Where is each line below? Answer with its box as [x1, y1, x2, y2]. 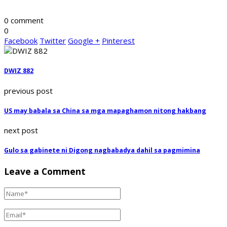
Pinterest [102, 35, 135, 46]
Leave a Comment [4, 165, 86, 177]
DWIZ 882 [4, 66, 33, 75]
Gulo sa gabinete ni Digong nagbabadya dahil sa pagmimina [4, 146, 200, 155]
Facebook [4, 35, 37, 46]
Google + [68, 35, 100, 46]
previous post [4, 85, 53, 96]
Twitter [40, 35, 66, 46]
